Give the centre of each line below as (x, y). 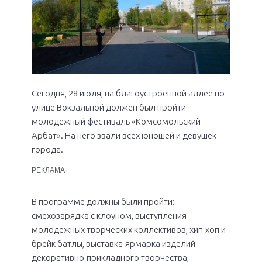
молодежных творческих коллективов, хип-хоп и (129, 229)
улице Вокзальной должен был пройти (109, 108)
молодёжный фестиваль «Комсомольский (116, 122)
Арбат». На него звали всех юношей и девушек (124, 136)
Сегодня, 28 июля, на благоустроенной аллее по (128, 94)
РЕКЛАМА (48, 170)
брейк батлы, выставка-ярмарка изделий (113, 243)
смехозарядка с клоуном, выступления (109, 215)
